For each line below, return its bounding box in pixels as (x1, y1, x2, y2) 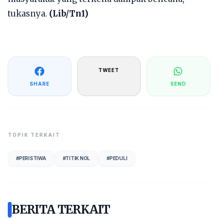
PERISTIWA (18, 155, 46, 161)
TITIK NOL (65, 155, 90, 161)
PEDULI (109, 155, 127, 161)
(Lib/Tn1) (49, 8, 89, 19)
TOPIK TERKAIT (8, 132, 60, 138)
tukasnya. (8, 8, 49, 19)
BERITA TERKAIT (12, 202, 110, 217)
